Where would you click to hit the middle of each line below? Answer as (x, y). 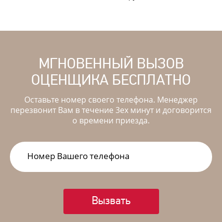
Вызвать (111, 200)
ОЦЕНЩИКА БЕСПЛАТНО (111, 80)
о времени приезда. (111, 120)
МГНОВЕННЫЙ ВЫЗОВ (111, 64)
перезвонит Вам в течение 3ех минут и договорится (111, 110)
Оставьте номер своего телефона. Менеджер (111, 100)
